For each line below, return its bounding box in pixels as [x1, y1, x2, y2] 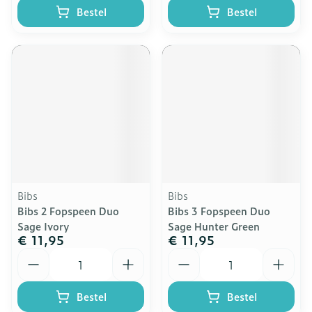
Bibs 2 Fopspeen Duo [17, 203, 119, 218]
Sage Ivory [17, 219, 70, 233]
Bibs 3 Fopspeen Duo [168, 203, 270, 218]
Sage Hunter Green [168, 219, 260, 233]
